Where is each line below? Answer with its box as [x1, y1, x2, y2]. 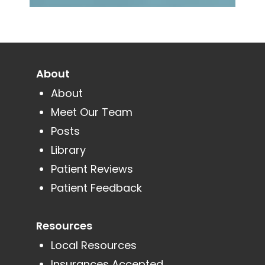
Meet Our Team [50, 105, 132, 120]
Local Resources [50, 238, 137, 253]
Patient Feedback [50, 180, 142, 196]
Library [50, 143, 86, 158]
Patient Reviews [50, 161, 133, 177]
